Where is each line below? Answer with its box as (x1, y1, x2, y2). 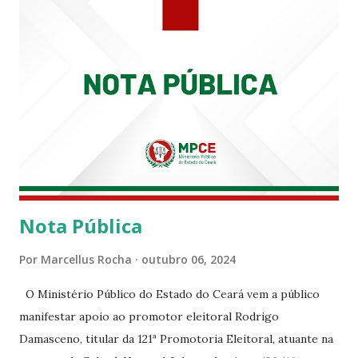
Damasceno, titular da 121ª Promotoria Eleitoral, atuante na (19, 332, 333, 347)
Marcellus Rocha (41, 252, 132, 268)
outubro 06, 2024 (141, 252, 236, 268)
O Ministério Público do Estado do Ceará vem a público (19, 287, 320, 302)
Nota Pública (19, 213, 142, 240)
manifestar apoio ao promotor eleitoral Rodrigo (19, 309, 279, 324)
